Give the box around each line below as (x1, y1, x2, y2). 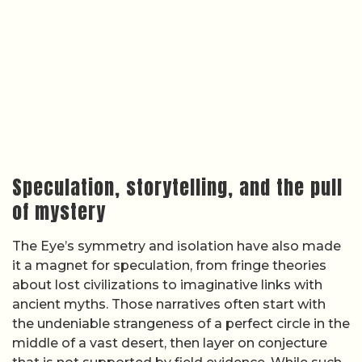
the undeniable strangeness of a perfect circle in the (12, 315, 350, 331)
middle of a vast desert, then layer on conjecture (12, 335, 327, 351)
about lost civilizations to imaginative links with (12, 276, 322, 293)
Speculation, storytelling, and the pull (12, 172, 343, 202)
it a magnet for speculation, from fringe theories (12, 257, 326, 273)
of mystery (12, 196, 106, 226)
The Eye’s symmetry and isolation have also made (12, 238, 341, 254)
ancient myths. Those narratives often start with (12, 296, 326, 312)
